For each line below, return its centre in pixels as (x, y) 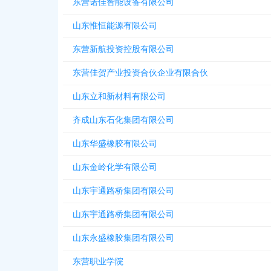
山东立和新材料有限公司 (119, 96)
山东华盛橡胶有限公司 (115, 144)
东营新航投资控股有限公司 (123, 49)
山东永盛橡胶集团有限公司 (123, 238)
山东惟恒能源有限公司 (115, 26)
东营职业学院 (98, 262)
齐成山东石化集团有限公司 (123, 120)
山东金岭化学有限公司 (115, 167)
